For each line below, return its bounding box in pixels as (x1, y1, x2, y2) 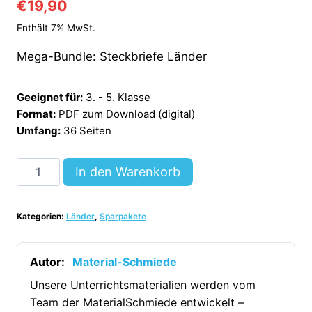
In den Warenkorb (75, 164, 180, 179)
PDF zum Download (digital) (58, 107, 195, 120)
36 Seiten (63, 123, 111, 137)
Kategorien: (17, 210, 66, 221)
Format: (17, 107, 56, 120)
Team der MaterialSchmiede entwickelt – (30, 295, 244, 309)
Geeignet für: (17, 90, 83, 104)
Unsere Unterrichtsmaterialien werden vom (30, 277, 256, 292)
